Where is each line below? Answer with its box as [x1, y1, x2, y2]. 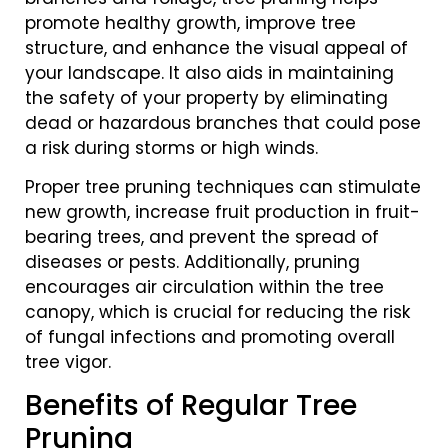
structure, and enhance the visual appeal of [25, 35, 408, 60]
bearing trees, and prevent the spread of [25, 225, 379, 250]
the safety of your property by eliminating [25, 85, 388, 110]
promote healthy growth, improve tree [25, 10, 356, 35]
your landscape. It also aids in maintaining [25, 60, 394, 85]
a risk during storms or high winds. [25, 135, 318, 160]
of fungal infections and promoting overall [25, 325, 395, 350]
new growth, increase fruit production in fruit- [25, 200, 420, 225]
